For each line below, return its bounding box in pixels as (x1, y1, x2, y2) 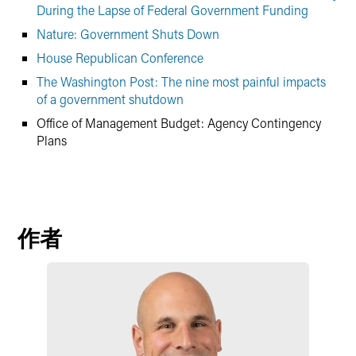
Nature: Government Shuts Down (37, 25, 219, 42)
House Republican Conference (37, 49, 203, 66)
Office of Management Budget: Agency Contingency (37, 114, 321, 131)
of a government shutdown (37, 91, 184, 107)
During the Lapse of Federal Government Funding (37, 2, 308, 18)
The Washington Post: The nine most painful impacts (37, 73, 326, 90)
